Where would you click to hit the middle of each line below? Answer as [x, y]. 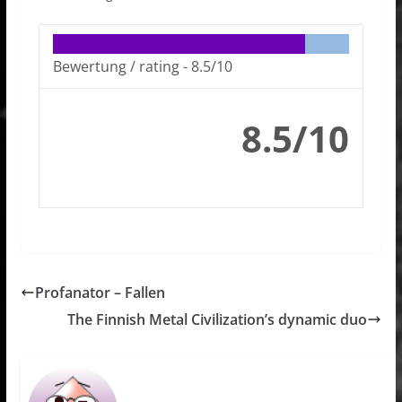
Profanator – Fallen [100, 293]
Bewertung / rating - [122, 67]
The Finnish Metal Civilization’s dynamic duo [218, 320]
